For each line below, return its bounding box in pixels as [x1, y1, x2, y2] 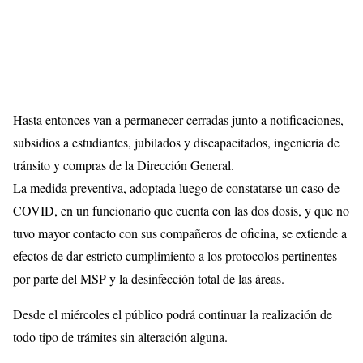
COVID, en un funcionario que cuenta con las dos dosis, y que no [13, 201, 349, 219]
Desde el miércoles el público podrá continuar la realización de [13, 305, 332, 322]
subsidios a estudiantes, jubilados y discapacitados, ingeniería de [13, 133, 340, 151]
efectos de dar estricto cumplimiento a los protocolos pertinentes [13, 246, 337, 264]
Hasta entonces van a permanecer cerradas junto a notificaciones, [13, 110, 344, 128]
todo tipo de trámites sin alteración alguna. [13, 327, 228, 345]
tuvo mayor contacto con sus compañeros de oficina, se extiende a [13, 224, 347, 241]
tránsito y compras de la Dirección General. [13, 156, 234, 173]
